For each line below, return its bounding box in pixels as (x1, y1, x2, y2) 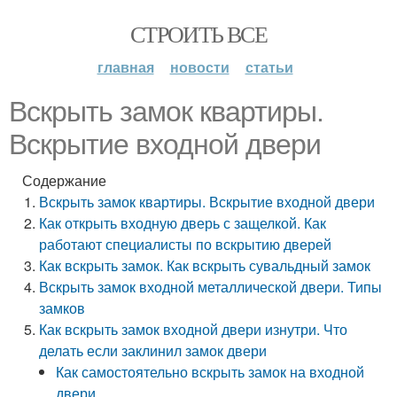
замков (39, 298, 86, 318)
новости (169, 57, 230, 77)
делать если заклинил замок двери (39, 340, 268, 361)
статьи (245, 57, 293, 77)
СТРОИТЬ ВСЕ (129, 19, 268, 49)
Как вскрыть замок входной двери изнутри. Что (39, 319, 348, 339)
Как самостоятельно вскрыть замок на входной (56, 362, 365, 382)
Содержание (22, 170, 106, 191)
